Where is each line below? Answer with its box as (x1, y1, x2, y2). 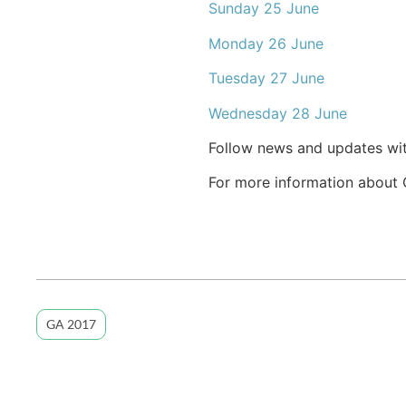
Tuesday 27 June (208, 69, 324, 88)
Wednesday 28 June (208, 103, 347, 122)
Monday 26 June (208, 34, 324, 53)
